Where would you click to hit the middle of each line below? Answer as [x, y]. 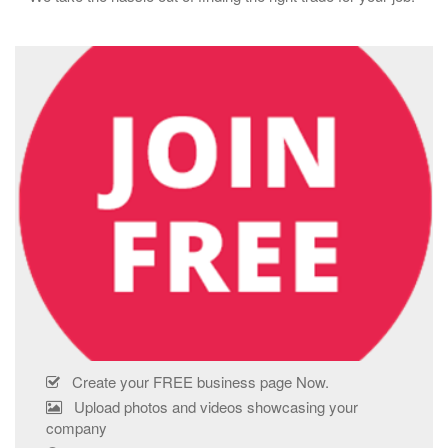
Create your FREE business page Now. [196, 381]
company [76, 427]
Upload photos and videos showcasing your [210, 406]
